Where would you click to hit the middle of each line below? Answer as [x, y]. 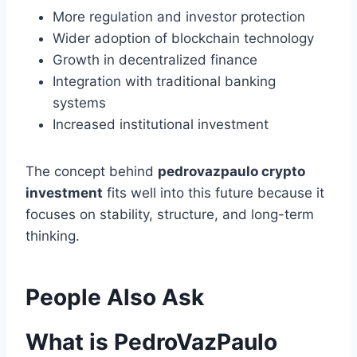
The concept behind [92, 172]
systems [79, 103]
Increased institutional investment [161, 125]
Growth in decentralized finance [155, 60]
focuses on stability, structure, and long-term [170, 215]
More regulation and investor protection [179, 17]
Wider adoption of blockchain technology [183, 39]
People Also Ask [115, 298]
